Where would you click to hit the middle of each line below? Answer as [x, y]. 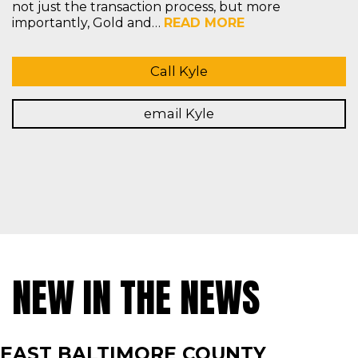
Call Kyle [179, 72]
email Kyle [179, 114]
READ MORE [204, 23]
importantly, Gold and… [88, 23]
